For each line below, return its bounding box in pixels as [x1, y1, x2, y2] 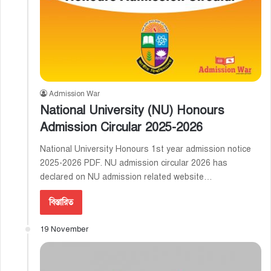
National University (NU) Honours [40, 103, 224, 119]
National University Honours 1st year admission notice [40, 144, 251, 155]
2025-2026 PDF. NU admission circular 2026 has [40, 158, 227, 169]
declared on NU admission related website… [40, 172, 212, 183]
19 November [40, 224, 88, 235]
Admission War [49, 90, 100, 99]
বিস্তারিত [49, 197, 73, 208]
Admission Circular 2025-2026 [40, 120, 203, 135]
